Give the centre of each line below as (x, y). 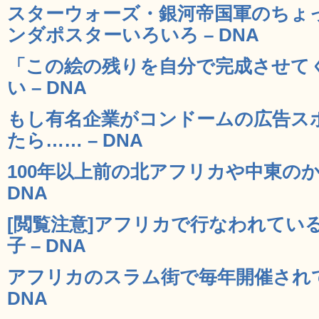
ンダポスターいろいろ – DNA (133, 35)
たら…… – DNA (75, 140)
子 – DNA (47, 245)
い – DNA (47, 87)
